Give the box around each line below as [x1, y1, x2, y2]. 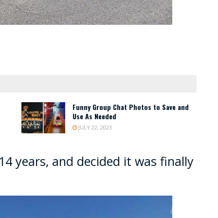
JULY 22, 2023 [77, 124, 112, 131]
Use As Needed [73, 111, 116, 122]
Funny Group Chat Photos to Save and [73, 102, 189, 112]
